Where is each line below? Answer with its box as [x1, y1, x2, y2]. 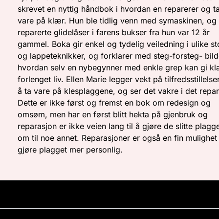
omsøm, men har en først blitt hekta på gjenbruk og [18, 109, 208, 120]
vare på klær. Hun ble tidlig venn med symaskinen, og [18, 16, 217, 26]
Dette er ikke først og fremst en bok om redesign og [18, 98, 211, 108]
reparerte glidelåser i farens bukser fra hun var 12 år [18, 27, 210, 38]
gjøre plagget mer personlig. [18, 145, 123, 155]
